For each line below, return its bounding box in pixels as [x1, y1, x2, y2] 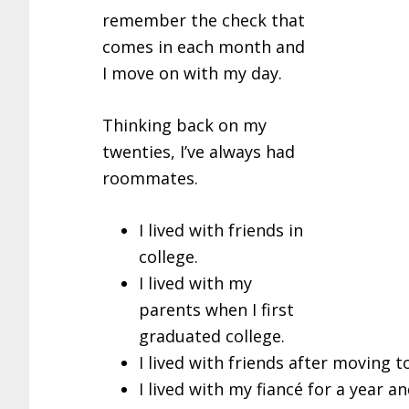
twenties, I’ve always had [102, 141, 295, 163]
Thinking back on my [102, 114, 267, 137]
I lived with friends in [139, 219, 303, 242]
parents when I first [139, 299, 294, 321]
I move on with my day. [102, 62, 282, 85]
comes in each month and [102, 36, 305, 58]
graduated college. [139, 325, 285, 348]
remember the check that [102, 9, 305, 32]
